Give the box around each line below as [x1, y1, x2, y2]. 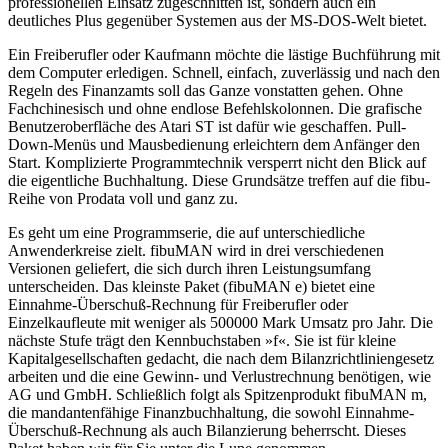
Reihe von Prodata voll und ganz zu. [8, 189, 238, 207]
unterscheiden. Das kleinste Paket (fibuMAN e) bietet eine [8, 277, 375, 295]
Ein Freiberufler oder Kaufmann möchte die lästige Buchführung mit [8, 45, 440, 63]
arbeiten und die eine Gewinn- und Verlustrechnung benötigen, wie [8, 367, 431, 385]
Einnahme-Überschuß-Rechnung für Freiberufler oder [8, 295, 348, 313]
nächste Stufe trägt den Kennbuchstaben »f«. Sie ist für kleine [8, 331, 396, 349]
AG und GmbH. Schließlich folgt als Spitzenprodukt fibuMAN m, [8, 385, 427, 403]
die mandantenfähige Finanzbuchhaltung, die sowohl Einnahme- [8, 403, 414, 421]
